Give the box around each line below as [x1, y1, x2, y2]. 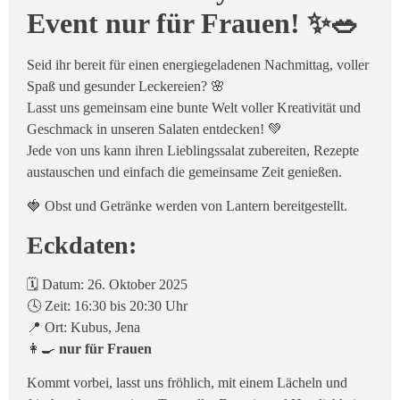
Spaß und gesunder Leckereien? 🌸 [27, 79, 225, 94]
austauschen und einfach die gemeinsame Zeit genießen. [27, 164, 342, 179]
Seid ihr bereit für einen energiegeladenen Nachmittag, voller [27, 57, 369, 72]
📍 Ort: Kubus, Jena [27, 319, 140, 335]
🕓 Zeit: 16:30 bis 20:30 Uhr [27, 297, 187, 313]
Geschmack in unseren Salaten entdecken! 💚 [27, 121, 282, 137]
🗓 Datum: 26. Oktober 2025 [27, 276, 187, 292]
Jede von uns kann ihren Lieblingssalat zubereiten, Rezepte [27, 143, 359, 158]
